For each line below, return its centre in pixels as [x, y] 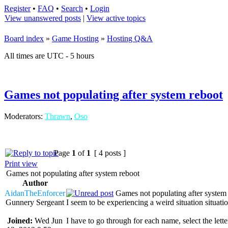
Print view [21, 163]
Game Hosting [75, 38]
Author [35, 183]
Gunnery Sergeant [35, 202]
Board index [24, 38]
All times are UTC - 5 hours [49, 56]
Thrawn [58, 116]
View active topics [116, 18]
